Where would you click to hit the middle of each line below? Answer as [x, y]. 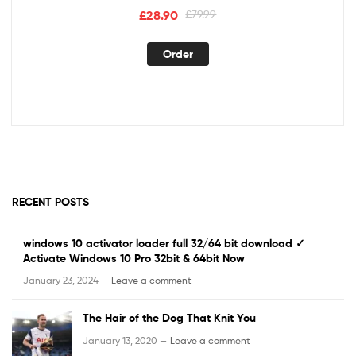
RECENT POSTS [50, 202]
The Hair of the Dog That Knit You [169, 318]
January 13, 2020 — [125, 340]
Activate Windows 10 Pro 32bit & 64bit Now [134, 258]
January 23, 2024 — [66, 281]
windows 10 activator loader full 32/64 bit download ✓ [164, 243]
